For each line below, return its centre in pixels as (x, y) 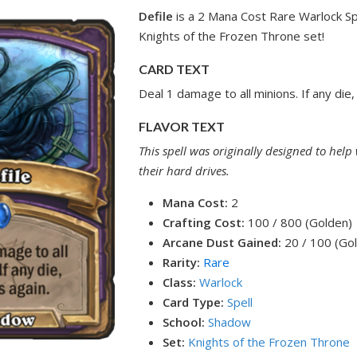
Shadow (230, 322)
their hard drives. (184, 171)
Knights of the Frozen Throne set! (232, 36)
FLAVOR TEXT (182, 126)
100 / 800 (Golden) (299, 222)
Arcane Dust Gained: (222, 242)
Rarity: (182, 262)
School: (186, 322)
